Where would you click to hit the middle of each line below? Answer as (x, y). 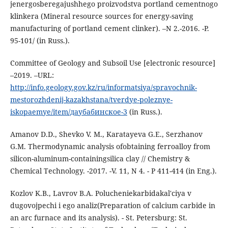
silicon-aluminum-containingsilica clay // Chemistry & (100, 159)
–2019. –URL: (32, 75)
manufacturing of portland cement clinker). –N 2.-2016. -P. (109, 28)
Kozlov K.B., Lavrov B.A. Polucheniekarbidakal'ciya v (101, 193)
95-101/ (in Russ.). (40, 41)
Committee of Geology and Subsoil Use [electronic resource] (112, 63)
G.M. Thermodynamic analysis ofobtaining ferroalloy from (110, 147)
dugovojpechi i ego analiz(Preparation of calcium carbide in (112, 206)
